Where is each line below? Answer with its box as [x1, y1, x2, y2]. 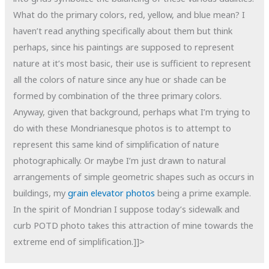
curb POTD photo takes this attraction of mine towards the [13, 219, 254, 231]
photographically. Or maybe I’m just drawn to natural [13, 154, 226, 166]
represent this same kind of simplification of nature [13, 138, 220, 150]
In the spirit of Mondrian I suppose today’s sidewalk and [13, 202, 240, 215]
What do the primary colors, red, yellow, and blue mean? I [13, 8, 246, 20]
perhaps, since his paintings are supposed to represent [13, 40, 235, 53]
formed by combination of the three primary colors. [13, 89, 222, 101]
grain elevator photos [68, 186, 156, 199]
